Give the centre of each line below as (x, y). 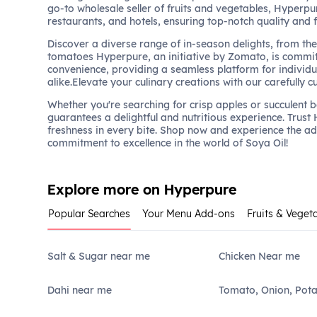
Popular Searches (90, 214)
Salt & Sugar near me (99, 256)
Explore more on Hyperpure (142, 190)
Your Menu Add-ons (189, 214)
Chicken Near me (260, 256)
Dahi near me (80, 290)
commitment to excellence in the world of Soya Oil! (168, 143)
